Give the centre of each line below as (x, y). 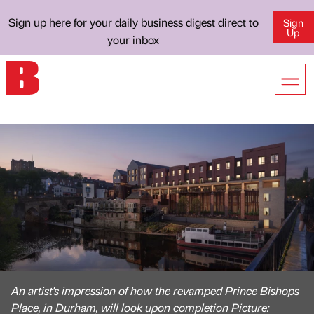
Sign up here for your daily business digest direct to (133, 22)
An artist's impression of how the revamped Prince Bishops (155, 291)
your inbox (134, 40)
